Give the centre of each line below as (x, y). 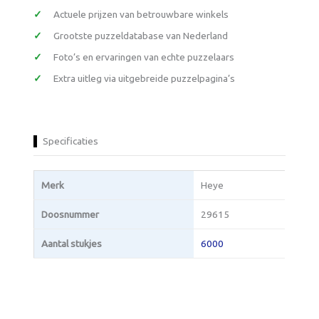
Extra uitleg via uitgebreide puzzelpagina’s (145, 78)
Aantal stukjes (72, 243)
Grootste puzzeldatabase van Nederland (141, 35)
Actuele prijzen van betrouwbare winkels (141, 14)
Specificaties (71, 141)
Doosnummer (70, 214)
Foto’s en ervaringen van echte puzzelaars (144, 57)
